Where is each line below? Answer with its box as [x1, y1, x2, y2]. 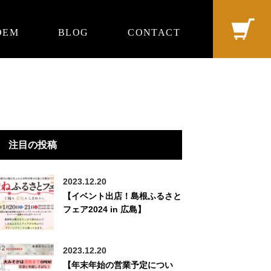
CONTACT [128, 27, 180, 38]
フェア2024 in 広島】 [63, 204, 146, 214]
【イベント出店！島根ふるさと [63, 191, 182, 201]
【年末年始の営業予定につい [63, 260, 174, 270]
